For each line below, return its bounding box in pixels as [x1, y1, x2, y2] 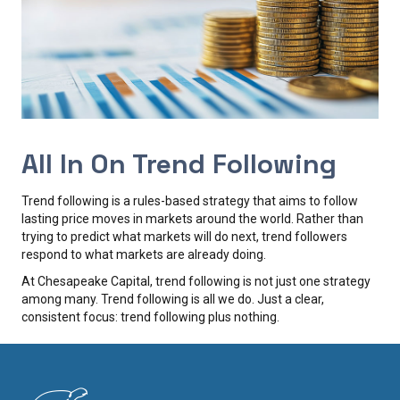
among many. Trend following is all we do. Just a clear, [21, 291, 324, 306]
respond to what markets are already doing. [21, 246, 266, 262]
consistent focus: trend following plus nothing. [21, 309, 279, 324]
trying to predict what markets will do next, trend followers [21, 229, 347, 244]
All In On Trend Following [21, 146, 337, 181]
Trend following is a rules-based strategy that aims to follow [21, 193, 358, 208]
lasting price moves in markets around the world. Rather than [21, 211, 363, 226]
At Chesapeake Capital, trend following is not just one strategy [21, 273, 371, 288]
